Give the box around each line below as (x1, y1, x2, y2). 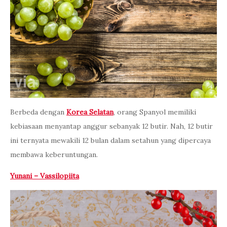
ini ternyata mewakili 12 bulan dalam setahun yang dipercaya (10, 136, 211, 145)
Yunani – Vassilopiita (10, 171, 79, 181)
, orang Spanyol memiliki (113, 107, 196, 117)
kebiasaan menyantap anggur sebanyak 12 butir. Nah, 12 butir (10, 122, 213, 131)
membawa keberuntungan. (10, 150, 98, 160)
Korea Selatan (66, 107, 113, 117)
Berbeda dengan (10, 107, 66, 117)
